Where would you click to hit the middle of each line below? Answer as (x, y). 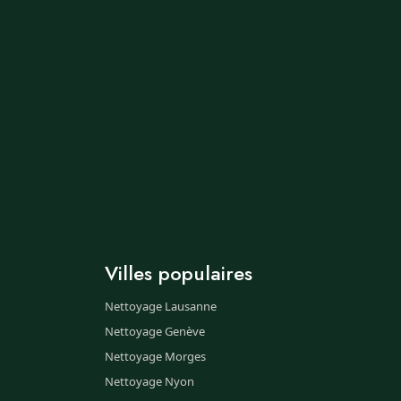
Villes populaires (179, 273)
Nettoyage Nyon (149, 381)
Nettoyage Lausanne (161, 306)
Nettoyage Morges (155, 356)
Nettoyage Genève (155, 331)
